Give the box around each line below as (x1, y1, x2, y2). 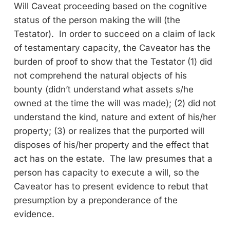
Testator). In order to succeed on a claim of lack (14, 28, 215, 39)
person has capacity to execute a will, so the (14, 167, 199, 178)
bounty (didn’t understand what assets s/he (14, 84, 194, 94)
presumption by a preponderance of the (14, 195, 178, 205)
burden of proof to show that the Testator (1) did (14, 56, 212, 67)
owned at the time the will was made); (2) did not (14, 98, 216, 108)
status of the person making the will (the (14, 14, 180, 25)
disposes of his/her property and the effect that (14, 139, 209, 150)
